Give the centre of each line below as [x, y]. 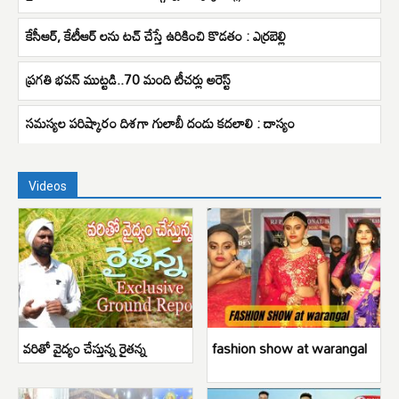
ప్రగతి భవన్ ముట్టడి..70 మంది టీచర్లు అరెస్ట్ [128, 79]
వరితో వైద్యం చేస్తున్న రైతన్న [85, 348]
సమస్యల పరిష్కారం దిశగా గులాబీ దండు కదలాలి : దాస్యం [160, 122]
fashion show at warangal [289, 348]
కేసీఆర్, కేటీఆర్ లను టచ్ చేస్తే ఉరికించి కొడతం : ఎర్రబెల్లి [156, 35]
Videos [48, 186]
